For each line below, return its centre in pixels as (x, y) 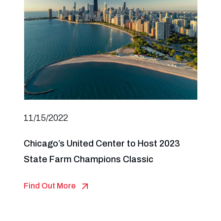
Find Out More (49, 186)
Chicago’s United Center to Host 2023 (102, 144)
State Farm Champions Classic (88, 159)
